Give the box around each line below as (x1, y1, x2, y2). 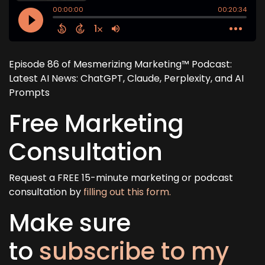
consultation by (9, 185, 83, 199)
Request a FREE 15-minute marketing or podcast (9, 171, 233, 185)
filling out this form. (83, 185, 171, 199)
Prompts (9, 86, 50, 99)
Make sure (9, 206, 131, 240)
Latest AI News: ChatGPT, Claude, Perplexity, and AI (9, 72, 244, 85)
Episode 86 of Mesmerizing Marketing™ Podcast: (9, 57, 232, 71)
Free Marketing (9, 107, 184, 140)
